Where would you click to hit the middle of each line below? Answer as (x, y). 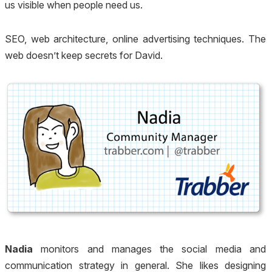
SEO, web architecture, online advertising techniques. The (135, 39)
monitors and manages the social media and (149, 249)
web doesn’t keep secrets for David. (84, 55)
